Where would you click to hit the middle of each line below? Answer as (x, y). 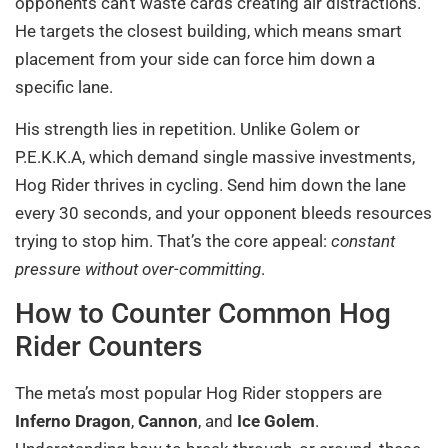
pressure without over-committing (138, 268)
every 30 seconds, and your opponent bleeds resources (223, 212)
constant (363, 240)
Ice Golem (276, 421)
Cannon (168, 421)
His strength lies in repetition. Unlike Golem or (187, 128)
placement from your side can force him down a (195, 58)
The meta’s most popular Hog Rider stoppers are (198, 393)
